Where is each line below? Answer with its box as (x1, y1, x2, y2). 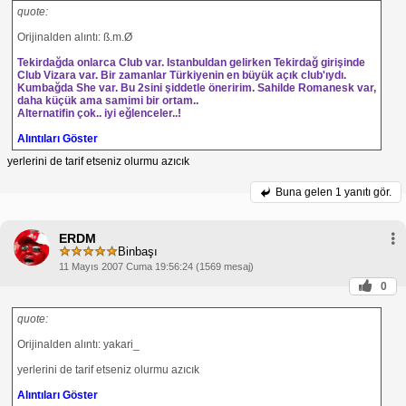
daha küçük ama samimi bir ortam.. (17, 93, 198, 107)
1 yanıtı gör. (335, 185, 391, 198)
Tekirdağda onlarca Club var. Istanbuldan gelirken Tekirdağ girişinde (17, 55, 365, 69)
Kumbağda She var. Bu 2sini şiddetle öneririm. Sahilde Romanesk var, (17, 81, 376, 94)
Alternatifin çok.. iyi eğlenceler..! (17, 106, 181, 120)
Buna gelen (275, 185, 335, 198)
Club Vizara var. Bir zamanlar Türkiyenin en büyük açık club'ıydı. (17, 68, 346, 82)
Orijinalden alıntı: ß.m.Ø (17, 30, 132, 43)
